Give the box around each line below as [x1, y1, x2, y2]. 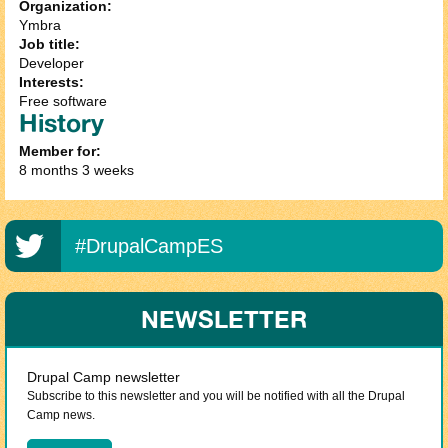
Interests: [19, 74, 88, 91]
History [19, 107, 104, 139]
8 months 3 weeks [19, 162, 134, 179]
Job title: [19, 36, 84, 53]
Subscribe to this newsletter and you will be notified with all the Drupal [27, 389, 405, 404]
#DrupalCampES [75, 235, 223, 258]
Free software [19, 93, 107, 110]
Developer [19, 55, 84, 72]
